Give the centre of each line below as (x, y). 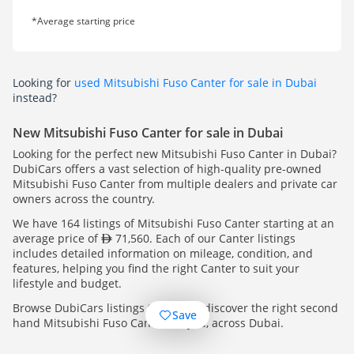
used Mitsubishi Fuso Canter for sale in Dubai (196, 83)
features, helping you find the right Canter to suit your (156, 269)
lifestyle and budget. (67, 284)
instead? (35, 98)
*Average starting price (83, 21)
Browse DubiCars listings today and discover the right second (175, 308)
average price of (57, 239)
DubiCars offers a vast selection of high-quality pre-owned (167, 169)
